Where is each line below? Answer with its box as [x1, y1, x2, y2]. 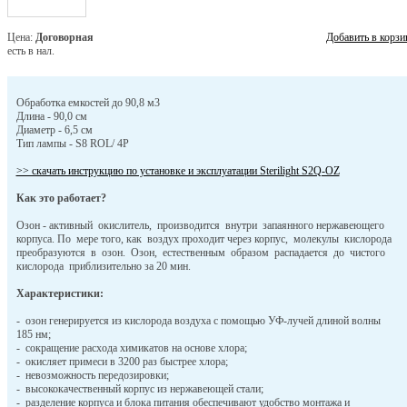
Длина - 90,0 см [15, 110, 87, 124]
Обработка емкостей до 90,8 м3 [15, 96, 160, 110]
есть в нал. [6, 45, 55, 58]
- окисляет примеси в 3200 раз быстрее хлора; [15, 355, 228, 369]
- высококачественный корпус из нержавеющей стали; [15, 382, 263, 396]
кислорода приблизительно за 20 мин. [15, 260, 191, 273]
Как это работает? [15, 192, 106, 205]
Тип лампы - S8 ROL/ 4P [15, 137, 134, 151]
